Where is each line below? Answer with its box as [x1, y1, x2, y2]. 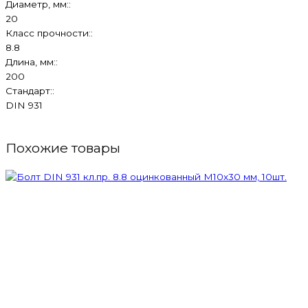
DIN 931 [5, 99, 43, 111]
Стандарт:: [5, 85, 54, 96]
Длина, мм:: [5, 56, 58, 67]
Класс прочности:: [5, 27, 93, 38]
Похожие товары [5, 139, 120, 156]
